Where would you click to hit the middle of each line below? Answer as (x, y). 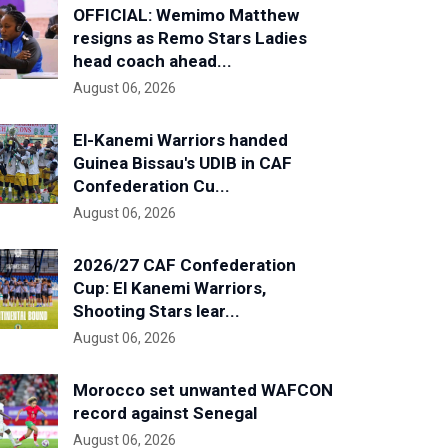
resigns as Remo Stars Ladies (190, 38)
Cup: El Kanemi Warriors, (169, 288)
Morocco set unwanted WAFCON (203, 390)
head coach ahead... (152, 61)
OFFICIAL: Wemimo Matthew (186, 15)
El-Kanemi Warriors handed (180, 140)
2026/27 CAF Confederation (184, 265)
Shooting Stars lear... (156, 311)
